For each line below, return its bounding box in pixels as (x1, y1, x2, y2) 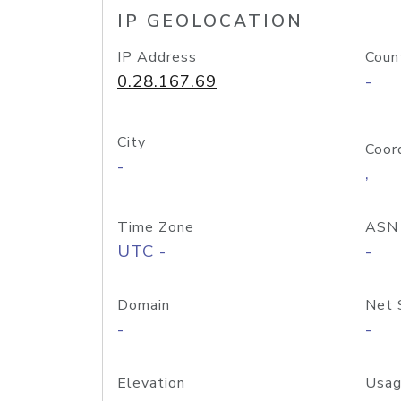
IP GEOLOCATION (117, 10, 303, 33)
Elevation (117, 373, 185, 393)
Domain (117, 295, 170, 315)
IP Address (117, 47, 197, 67)
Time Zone (117, 218, 194, 237)
